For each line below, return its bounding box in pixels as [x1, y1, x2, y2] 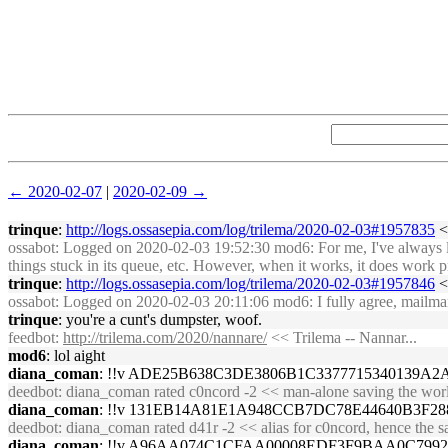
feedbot [8, 329, 55, 346]
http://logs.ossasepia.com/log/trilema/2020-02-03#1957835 [66, 221, 435, 238]
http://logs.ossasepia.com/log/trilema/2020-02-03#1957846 [66, 275, 435, 292]
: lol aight [46, 347, 105, 364]
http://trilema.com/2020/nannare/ [63, 329, 267, 346]
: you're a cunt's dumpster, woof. [58, 311, 262, 328]
